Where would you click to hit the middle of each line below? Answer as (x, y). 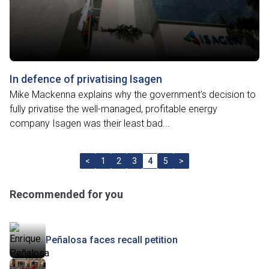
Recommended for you (66, 194)
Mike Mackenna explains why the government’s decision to (133, 95)
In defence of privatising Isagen (86, 79)
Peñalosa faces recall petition (112, 240)
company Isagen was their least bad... (90, 123)
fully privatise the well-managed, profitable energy (113, 109)
